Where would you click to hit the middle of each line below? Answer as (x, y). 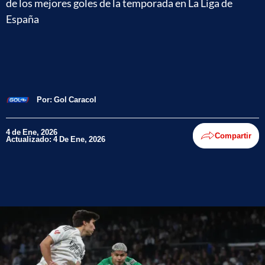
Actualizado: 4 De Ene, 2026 (56, 139)
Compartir (233, 135)
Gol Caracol (75, 99)
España (22, 19)
